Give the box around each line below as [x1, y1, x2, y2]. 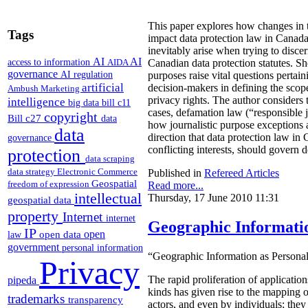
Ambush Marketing [8, 82, 82, 93]
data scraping [85, 153, 135, 164]
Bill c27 [8, 111, 44, 124]
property [8, 207, 63, 225]
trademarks [8, 291, 68, 306]
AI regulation [60, 68, 113, 80]
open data [39, 228, 84, 240]
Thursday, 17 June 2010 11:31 [148, 191, 279, 203]
